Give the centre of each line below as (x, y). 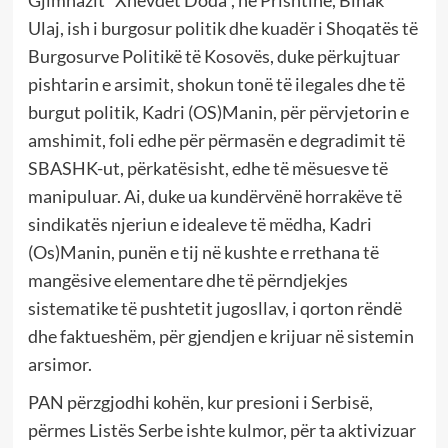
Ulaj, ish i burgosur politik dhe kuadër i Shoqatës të (222, 27)
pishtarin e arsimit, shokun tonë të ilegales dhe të (216, 83)
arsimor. (59, 363)
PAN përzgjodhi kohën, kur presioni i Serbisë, (200, 401)
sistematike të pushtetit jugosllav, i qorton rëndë (214, 307)
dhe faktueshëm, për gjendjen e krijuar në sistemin (220, 335)
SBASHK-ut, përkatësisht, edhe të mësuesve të (207, 167)
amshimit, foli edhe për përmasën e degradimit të (216, 139)
